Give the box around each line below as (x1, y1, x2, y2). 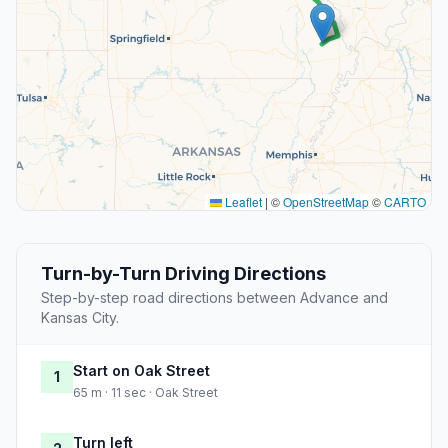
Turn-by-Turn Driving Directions (41, 263, 326, 285)
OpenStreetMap (283, 193, 369, 211)
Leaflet (222, 193, 262, 211)
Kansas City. (41, 309, 119, 327)
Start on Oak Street (73, 362, 210, 380)
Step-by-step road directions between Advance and (41, 289, 388, 307)
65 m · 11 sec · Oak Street (73, 385, 218, 401)
